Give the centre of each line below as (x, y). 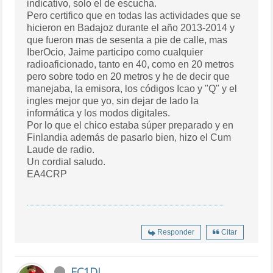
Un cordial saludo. (66, 161)
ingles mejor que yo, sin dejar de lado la (113, 101)
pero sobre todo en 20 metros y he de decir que (129, 76)
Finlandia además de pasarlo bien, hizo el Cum (129, 137)
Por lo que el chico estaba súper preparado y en (130, 125)
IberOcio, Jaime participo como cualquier (115, 52)
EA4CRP (47, 174)
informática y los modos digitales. (99, 113)
